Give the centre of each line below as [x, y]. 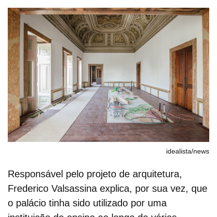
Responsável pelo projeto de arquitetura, [95, 174]
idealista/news [188, 151]
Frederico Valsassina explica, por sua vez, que [108, 189]
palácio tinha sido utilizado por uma [91, 203]
